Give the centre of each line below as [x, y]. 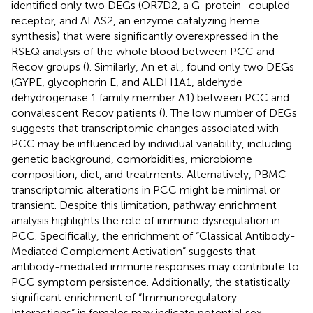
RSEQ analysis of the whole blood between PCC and [143, 51]
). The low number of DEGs [230, 112]
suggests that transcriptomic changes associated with [145, 128]
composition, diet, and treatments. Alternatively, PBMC [149, 174]
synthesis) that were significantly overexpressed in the [145, 36]
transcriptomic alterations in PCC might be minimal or [146, 189]
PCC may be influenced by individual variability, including [152, 143]
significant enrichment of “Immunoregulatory [124, 297]
